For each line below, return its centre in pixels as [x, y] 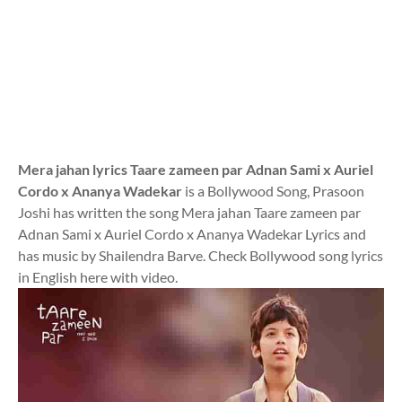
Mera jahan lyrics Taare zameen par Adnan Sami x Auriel [196, 169]
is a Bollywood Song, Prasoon [273, 191]
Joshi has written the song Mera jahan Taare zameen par [189, 212]
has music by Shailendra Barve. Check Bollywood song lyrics [201, 255]
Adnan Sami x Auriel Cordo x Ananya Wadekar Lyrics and [192, 234]
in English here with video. [98, 277]
